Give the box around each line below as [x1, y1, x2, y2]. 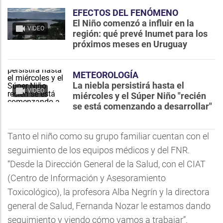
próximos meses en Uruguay [73, 39, 187, 49]
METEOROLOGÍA [73, 70, 138, 80]
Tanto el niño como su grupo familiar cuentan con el [7, 131, 209, 141]
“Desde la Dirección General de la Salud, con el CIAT [7, 159, 206, 169]
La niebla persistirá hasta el [73, 80, 184, 91]
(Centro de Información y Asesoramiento [7, 173, 166, 183]
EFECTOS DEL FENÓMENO [73, 7, 178, 18]
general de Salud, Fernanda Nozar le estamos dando [7, 201, 211, 211]
